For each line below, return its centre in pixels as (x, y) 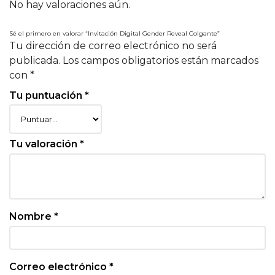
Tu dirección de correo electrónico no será (113, 46)
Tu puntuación (47, 95)
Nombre (32, 216)
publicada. (35, 60)
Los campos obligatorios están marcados (161, 60)
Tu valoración (45, 144)
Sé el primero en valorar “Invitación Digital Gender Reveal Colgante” (114, 33)
